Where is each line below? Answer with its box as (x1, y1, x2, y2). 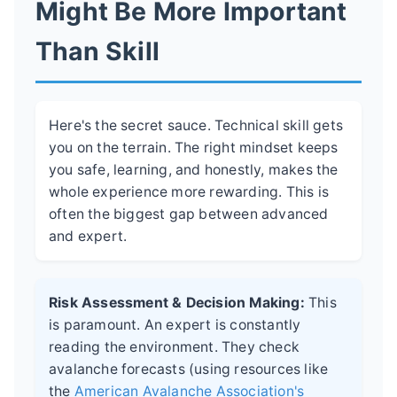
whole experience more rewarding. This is (49, 183, 330, 200)
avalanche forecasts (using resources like (49, 360, 329, 378)
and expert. (49, 227, 128, 245)
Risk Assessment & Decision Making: (49, 293, 305, 311)
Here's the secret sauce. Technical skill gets (49, 116, 344, 134)
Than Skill (35, 35, 160, 66)
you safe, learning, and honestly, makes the (49, 160, 339, 178)
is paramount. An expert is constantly (49, 315, 301, 333)
